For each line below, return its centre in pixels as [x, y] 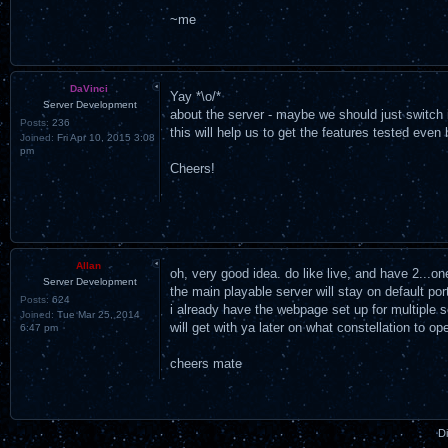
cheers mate [206, 363]
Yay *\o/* [195, 96]
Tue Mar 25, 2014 [97, 314]
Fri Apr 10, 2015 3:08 [104, 137]
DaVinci [88, 88]
